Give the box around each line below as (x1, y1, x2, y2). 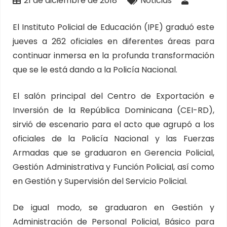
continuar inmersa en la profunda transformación (13, 49, 214, 61)
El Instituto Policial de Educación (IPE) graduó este (13, 21, 214, 33)
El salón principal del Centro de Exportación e (13, 90, 214, 102)
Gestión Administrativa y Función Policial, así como (13, 161, 214, 173)
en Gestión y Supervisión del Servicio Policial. (13, 175, 187, 187)
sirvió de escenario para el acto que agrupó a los (13, 118, 214, 130)
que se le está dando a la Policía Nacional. (13, 63, 177, 75)
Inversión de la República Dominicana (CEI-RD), (13, 104, 214, 116)
